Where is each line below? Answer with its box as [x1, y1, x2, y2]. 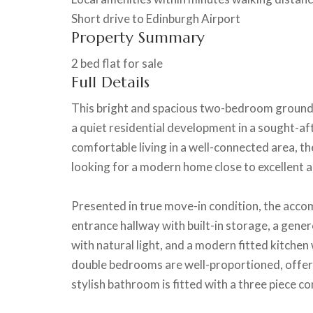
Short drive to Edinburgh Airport [71, 10, 240, 26]
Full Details [71, 72, 150, 92]
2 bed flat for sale [71, 55, 163, 71]
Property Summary [71, 27, 205, 47]
